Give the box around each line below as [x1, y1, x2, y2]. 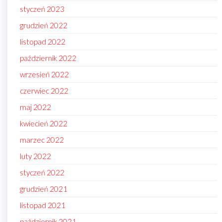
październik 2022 [20, 54, 76, 63]
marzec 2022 [20, 135, 64, 145]
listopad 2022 [20, 37, 65, 47]
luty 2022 [20, 152, 51, 161]
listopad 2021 [20, 201, 65, 210]
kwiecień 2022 [20, 119, 67, 128]
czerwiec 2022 [20, 86, 68, 96]
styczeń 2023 [20, 4, 64, 14]
